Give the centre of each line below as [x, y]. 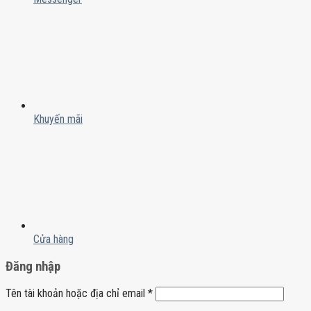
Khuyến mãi [58, 119]
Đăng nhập [33, 266]
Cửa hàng [53, 239]
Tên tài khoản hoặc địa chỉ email [77, 294]
